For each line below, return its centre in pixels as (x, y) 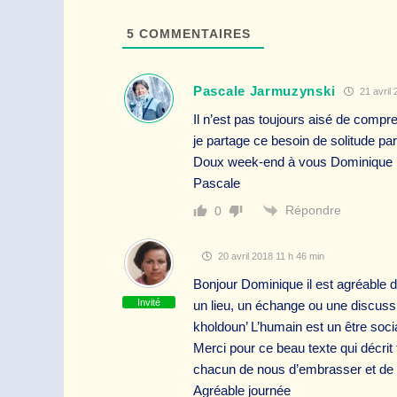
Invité (149, 302)
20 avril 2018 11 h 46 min (270, 257)
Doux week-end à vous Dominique (293, 161)
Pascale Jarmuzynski (265, 91)
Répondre (313, 210)
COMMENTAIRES (193, 33)
